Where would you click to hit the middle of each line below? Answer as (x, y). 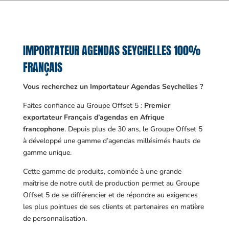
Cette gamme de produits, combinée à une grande (102, 171)
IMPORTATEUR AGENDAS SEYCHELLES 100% (111, 50)
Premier (157, 106)
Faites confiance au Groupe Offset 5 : (83, 106)
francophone (43, 129)
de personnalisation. (55, 219)
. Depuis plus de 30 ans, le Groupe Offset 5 (133, 129)
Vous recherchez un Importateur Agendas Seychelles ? (113, 87)
